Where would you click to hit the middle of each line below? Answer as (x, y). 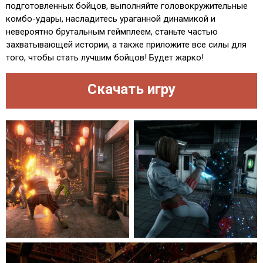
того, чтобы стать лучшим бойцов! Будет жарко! (105, 58)
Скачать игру (131, 90)
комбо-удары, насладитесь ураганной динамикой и (111, 19)
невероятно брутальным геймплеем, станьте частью (112, 32)
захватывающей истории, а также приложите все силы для (126, 45)
